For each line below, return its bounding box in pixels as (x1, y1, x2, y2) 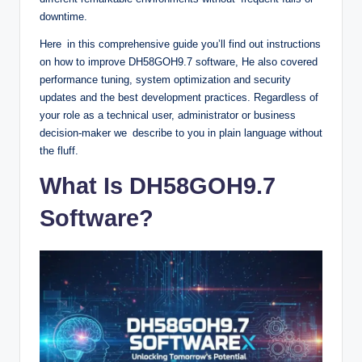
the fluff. (40, 145, 78, 158)
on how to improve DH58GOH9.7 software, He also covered (40, 56, 318, 69)
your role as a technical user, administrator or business (40, 109, 296, 122)
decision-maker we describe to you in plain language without (40, 127, 322, 140)
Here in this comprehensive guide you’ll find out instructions (40, 38, 321, 51)
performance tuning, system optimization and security (40, 74, 291, 86)
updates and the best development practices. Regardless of (40, 91, 318, 104)
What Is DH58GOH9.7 (40, 173, 276, 200)
